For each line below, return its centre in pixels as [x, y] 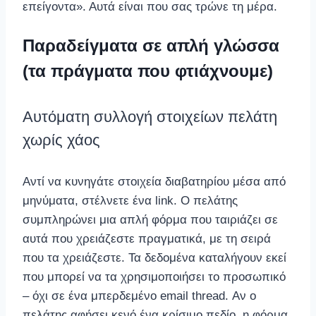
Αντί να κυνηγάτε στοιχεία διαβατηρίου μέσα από [154, 181]
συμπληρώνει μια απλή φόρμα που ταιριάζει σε [150, 219]
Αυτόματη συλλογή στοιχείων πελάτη [150, 116]
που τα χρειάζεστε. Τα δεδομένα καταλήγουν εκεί [154, 257]
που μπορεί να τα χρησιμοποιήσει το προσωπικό [154, 276]
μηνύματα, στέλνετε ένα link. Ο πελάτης [130, 200]
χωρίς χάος [61, 140]
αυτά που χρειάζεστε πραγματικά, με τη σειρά [147, 238]
